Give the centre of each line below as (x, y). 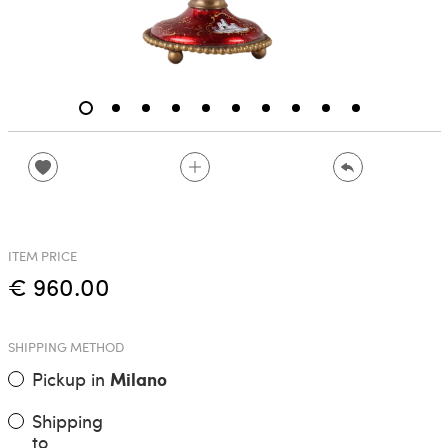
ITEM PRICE (42, 256)
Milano (138, 379)
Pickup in (70, 379)
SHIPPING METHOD (65, 347)
